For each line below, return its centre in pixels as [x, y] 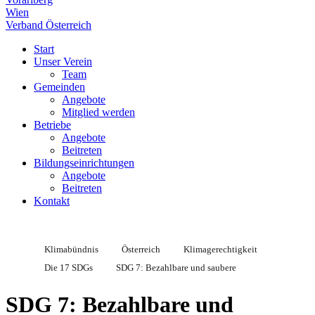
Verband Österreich [49, 25]
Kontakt [52, 201]
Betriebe [52, 125]
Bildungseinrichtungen [84, 163]
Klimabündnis [71, 249]
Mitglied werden [98, 112]
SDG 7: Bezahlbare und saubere [176, 268]
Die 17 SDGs [69, 268]
